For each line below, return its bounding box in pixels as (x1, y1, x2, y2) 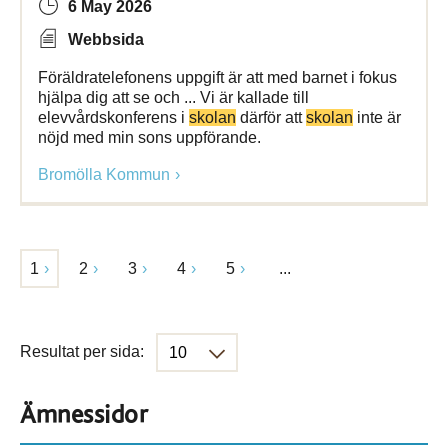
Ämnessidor (20, 402, 148, 428)
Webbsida (68, 31, 144, 48)
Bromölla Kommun (38, 166, 170, 183)
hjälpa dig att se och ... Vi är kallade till (38, 89, 309, 106)
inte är (353, 109, 401, 126)
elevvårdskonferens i (38, 109, 189, 126)
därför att (236, 109, 306, 126)
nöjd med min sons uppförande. (38, 129, 261, 146)
